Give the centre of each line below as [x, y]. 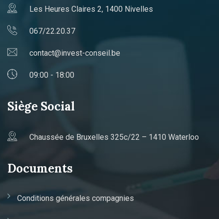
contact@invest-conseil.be [75, 53]
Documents [40, 168]
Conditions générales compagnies [76, 198]
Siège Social [41, 106]
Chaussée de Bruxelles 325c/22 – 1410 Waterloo [114, 137]
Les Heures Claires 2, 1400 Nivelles [91, 9]
